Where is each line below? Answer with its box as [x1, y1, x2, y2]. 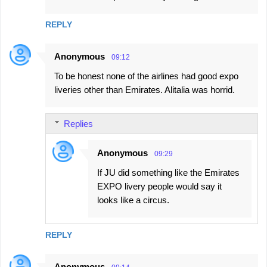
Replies [64, 118, 93, 129]
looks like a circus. [97, 194, 169, 205]
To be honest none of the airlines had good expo [54, 70, 238, 81]
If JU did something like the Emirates [97, 167, 240, 178]
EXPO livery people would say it [97, 181, 222, 191]
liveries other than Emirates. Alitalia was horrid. [54, 84, 235, 95]
